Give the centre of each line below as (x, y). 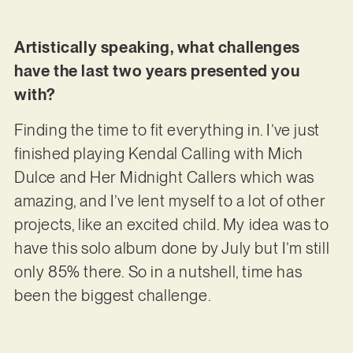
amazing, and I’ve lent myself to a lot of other (170, 201)
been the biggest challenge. (113, 295)
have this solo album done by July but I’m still (172, 248)
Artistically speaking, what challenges (157, 48)
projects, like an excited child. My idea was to (171, 224)
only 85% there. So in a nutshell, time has (158, 271)
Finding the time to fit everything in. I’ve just (167, 130)
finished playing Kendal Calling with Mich (158, 153)
